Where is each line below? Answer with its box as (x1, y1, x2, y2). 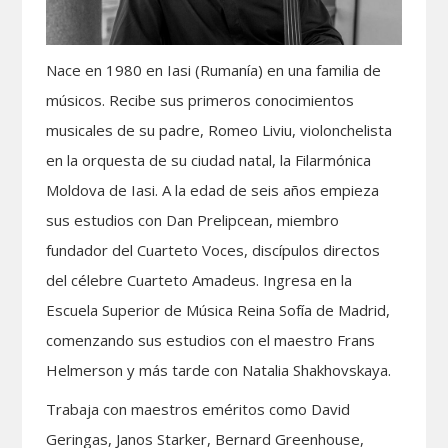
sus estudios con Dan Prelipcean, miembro (46, 209, 340, 230)
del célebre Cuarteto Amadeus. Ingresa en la (46, 269, 353, 290)
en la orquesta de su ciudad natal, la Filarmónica (46, 149, 372, 170)
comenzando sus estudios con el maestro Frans (46, 329, 376, 350)
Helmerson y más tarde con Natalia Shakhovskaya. (46, 359, 392, 380)
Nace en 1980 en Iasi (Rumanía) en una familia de (46, 59, 382, 80)
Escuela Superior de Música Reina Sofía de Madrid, (46, 299, 391, 320)
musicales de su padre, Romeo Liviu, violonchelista (46, 119, 393, 140)
